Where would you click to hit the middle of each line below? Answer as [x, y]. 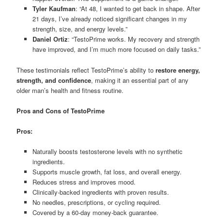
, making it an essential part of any [140, 80]
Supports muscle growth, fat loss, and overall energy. [107, 171]
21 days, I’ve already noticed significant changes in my [109, 19]
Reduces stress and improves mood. [84, 182]
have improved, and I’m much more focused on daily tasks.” [116, 49]
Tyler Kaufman [54, 9]
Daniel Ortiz [50, 39]
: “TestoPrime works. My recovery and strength [133, 39]
